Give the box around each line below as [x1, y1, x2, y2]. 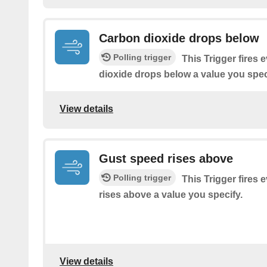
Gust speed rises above [99, 152, 233, 166]
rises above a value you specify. [99, 190, 243, 200]
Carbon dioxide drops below [99, 32, 259, 45]
